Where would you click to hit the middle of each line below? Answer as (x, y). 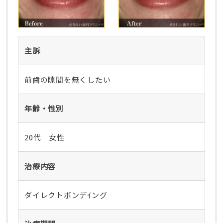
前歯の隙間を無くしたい (68, 79)
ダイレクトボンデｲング (66, 195)
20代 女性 (45, 137)
